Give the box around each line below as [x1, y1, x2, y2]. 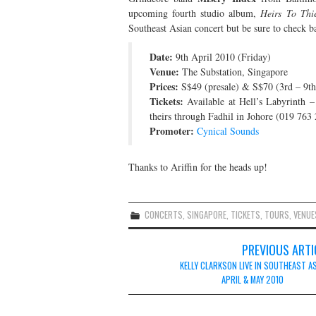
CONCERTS [145, 207, 183, 221]
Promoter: [150, 123, 194, 138]
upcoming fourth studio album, [128, 6, 261, 20]
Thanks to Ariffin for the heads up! [128, 159, 267, 174]
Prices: [150, 78, 178, 94]
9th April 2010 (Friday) [173, 49, 271, 63]
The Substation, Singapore [179, 64, 288, 78]
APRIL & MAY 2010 [221, 272, 284, 286]
